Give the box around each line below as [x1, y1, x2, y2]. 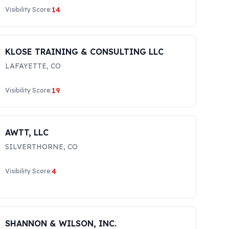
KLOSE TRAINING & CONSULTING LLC [5, 47, 164, 57]
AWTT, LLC [5, 127, 49, 138]
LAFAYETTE [5, 61, 47, 71]
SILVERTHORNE [5, 142, 64, 151]
